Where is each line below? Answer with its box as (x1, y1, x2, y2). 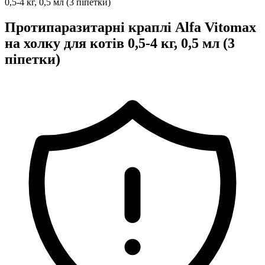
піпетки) (5, 51, 60, 67)
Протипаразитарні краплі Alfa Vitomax (5, 19, 256, 35)
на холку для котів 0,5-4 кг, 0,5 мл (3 (5, 35, 235, 51)
